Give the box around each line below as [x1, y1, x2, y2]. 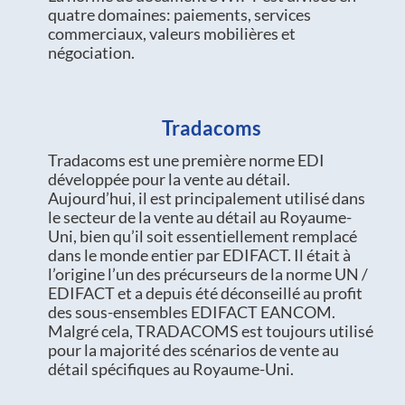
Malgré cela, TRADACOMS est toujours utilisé [47, 320, 373, 341]
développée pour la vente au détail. [47, 168, 290, 189]
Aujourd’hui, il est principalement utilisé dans [47, 187, 365, 208]
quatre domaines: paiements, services [47, 4, 311, 24]
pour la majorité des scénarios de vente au [47, 339, 339, 360]
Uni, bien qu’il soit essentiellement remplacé [47, 225, 357, 246]
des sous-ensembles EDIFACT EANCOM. [47, 301, 335, 322]
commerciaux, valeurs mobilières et [47, 23, 296, 43]
